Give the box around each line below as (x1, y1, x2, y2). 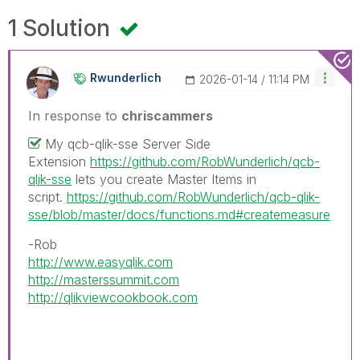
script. (28, 188, 67, 205)
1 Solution (8, 14, 116, 42)
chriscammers (121, 107, 213, 124)
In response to (28, 107, 121, 124)
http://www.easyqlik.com (28, 253, 173, 270)
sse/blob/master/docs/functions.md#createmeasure (28, 206, 330, 223)
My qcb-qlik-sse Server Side (45, 135, 211, 152)
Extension (28, 153, 90, 170)
